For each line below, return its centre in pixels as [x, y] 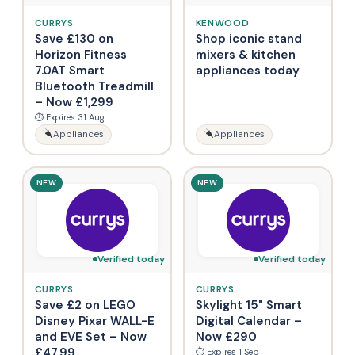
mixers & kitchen [245, 54]
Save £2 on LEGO [85, 305]
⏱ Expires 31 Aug [69, 117]
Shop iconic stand [248, 38]
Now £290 [226, 336]
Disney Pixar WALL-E [94, 321]
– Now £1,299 [74, 102]
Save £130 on [74, 38]
